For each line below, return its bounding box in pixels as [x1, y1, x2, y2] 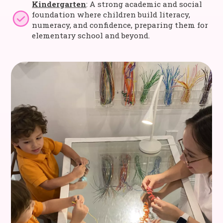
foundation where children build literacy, [32, 9, 191, 19]
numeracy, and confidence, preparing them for [32, 20, 209, 30]
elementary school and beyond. [32, 30, 150, 40]
